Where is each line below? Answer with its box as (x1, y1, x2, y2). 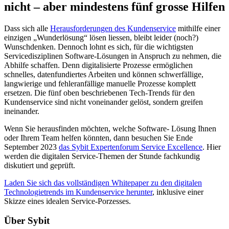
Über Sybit (4, 215, 50, 226)
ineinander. (4, 106, 39, 116)
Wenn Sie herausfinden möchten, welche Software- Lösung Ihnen (4, 124, 216, 133)
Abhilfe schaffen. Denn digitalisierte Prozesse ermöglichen (4, 60, 193, 70)
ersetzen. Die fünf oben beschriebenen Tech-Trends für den (4, 88, 195, 97)
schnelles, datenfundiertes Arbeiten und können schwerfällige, (4, 70, 203, 79)
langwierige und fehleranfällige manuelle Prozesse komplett (4, 79, 196, 88)
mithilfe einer (176, 24, 220, 33)
